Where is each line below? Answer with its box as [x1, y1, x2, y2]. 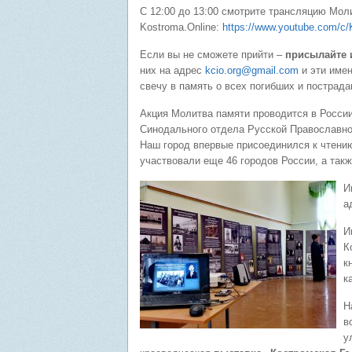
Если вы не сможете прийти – [140, 49, 285, 60]
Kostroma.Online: [140, 21, 222, 33]
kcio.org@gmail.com [205, 64, 299, 76]
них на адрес [140, 64, 205, 76]
